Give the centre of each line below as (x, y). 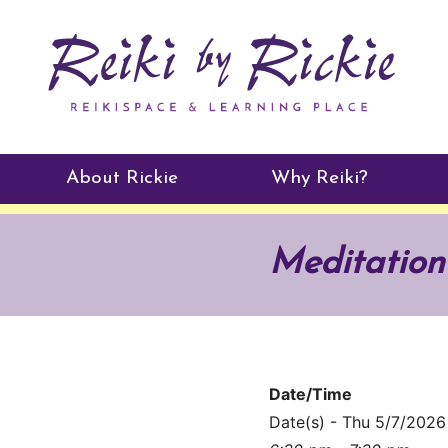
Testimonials (118, 284)
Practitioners (121, 237)
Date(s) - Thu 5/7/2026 (357, 421)
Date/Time (310, 393)
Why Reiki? (320, 178)
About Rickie (121, 178)
